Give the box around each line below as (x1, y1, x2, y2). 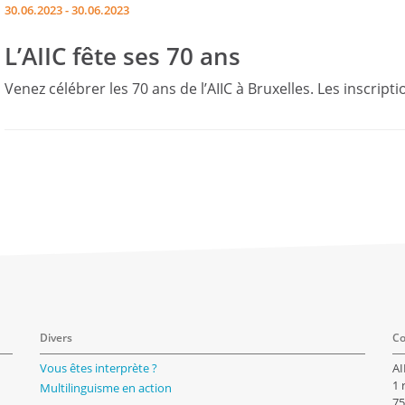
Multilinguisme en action (40, 380, 172, 397)
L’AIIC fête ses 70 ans (5, 40, 240, 73)
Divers (40, 329, 72, 345)
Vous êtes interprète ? (40, 359, 157, 376)
